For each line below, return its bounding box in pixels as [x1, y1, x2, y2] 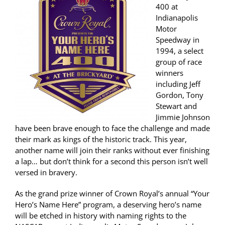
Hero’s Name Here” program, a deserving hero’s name [15, 199, 201, 210]
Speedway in [156, 35, 199, 45]
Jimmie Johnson [156, 112, 210, 123]
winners [156, 68, 183, 78]
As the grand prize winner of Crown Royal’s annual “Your [15, 188, 209, 199]
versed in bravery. [15, 167, 77, 178]
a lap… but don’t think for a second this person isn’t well [15, 156, 208, 167]
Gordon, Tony [156, 90, 203, 100]
